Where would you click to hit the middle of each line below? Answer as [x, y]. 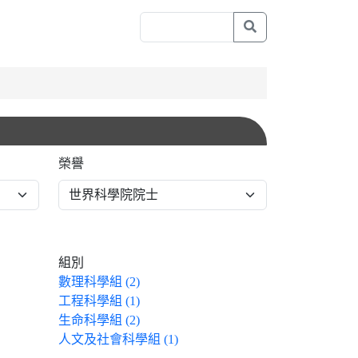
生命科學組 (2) [99, 320]
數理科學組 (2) [99, 282]
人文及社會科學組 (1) [118, 340]
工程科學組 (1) [99, 301]
